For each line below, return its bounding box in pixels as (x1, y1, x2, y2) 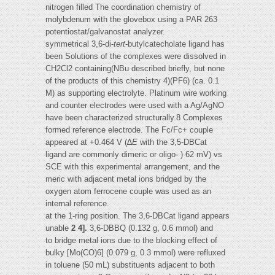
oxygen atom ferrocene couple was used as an (45, 187, 211, 196)
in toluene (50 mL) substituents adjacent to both (45, 260, 215, 270)
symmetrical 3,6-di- (45, 39, 114, 49)
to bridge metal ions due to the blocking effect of (45, 236, 217, 246)
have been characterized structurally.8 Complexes (45, 113, 223, 123)
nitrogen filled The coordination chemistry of (45, 2, 201, 12)
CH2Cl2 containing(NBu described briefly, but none (45, 64, 225, 74)
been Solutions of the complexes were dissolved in (45, 52, 226, 61)
